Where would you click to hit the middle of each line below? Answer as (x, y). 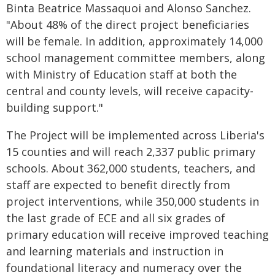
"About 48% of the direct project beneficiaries (128, 25)
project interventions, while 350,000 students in (133, 201)
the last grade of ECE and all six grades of (116, 218)
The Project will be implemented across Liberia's (135, 135)
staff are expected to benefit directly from (118, 185)
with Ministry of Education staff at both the (122, 74)
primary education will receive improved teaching (137, 234)
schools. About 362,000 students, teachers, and (131, 168)
